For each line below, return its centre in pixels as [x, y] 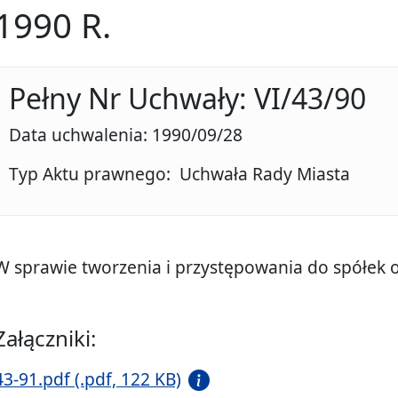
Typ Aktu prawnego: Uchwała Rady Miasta [182, 174]
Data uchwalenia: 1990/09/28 [126, 135]
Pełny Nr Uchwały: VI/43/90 [187, 99]
